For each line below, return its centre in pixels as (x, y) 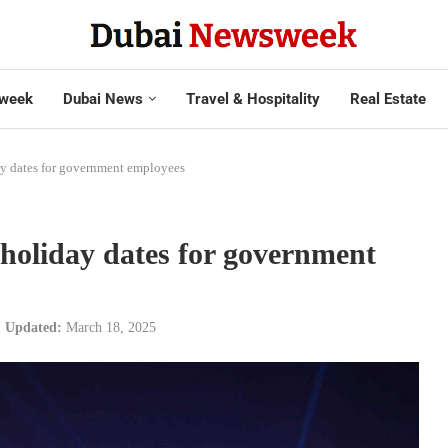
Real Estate (387, 98)
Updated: (33, 327)
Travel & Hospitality (252, 98)
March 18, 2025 (111, 327)
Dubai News (102, 98)
